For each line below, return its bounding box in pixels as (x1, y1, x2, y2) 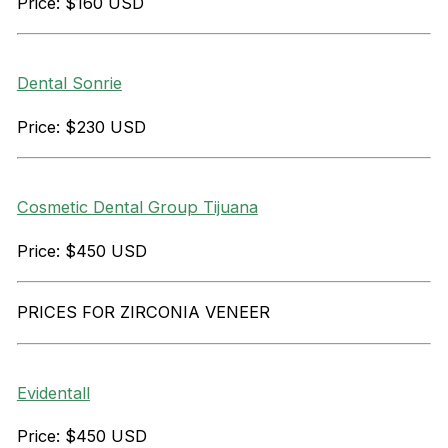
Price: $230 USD (16, 116, 146, 137)
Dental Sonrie (16, 73, 122, 94)
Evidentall (16, 382, 90, 403)
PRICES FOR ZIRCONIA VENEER (16, 302, 270, 323)
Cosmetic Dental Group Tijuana (16, 197, 258, 218)
